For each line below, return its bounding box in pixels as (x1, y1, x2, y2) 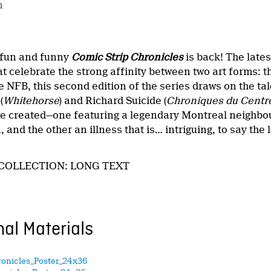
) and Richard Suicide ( (59, 94, 167, 106)
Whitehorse (3, 94, 60, 106)
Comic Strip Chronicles (71, 51, 184, 63)
